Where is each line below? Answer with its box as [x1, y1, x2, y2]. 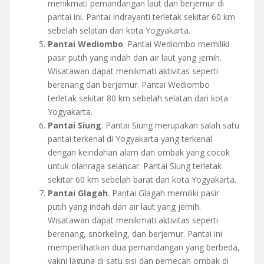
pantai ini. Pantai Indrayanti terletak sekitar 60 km [48, 11, 235, 22]
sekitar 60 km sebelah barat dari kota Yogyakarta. [48, 173, 236, 185]
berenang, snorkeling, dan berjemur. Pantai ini [48, 227, 222, 239]
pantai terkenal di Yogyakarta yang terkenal [48, 133, 212, 144]
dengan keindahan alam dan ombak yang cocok [48, 146, 230, 158]
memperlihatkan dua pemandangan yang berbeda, [48, 241, 240, 253]
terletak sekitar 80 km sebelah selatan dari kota [48, 92, 228, 104]
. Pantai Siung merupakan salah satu [101, 119, 239, 131]
